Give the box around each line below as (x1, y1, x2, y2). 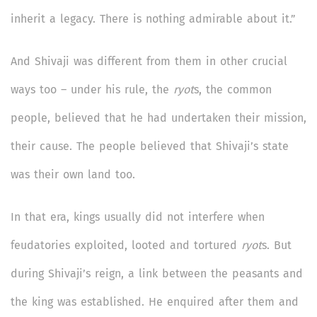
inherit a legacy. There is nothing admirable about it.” (11, 11, 296, 25)
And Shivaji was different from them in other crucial (11, 54, 287, 68)
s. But (262, 238, 292, 252)
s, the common (194, 82, 272, 96)
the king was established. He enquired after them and (11, 294, 299, 309)
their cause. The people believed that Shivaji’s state (11, 139, 289, 153)
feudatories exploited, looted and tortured (11, 238, 241, 252)
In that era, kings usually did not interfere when (11, 209, 265, 224)
